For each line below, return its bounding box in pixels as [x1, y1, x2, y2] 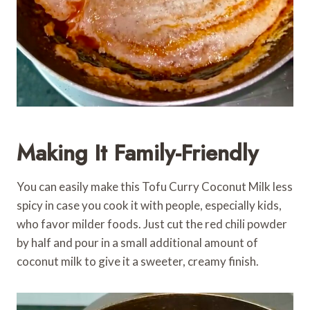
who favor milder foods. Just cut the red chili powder [17, 216, 287, 231]
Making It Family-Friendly [17, 136, 258, 169]
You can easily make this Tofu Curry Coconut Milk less [17, 179, 293, 194]
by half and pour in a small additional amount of [17, 235, 258, 250]
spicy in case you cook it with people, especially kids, [17, 197, 282, 212]
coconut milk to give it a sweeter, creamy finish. [17, 253, 259, 268]
